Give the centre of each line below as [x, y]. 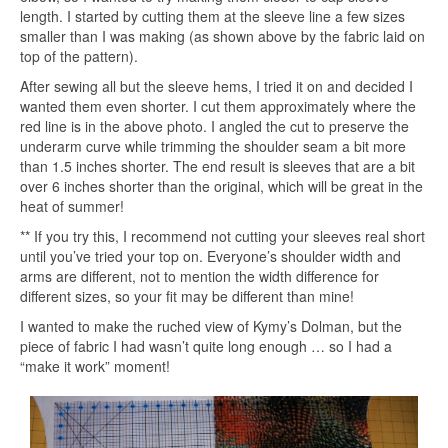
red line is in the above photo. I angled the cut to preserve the [214, 126]
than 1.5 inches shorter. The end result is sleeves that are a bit [217, 166]
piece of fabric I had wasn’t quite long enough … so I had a [206, 346]
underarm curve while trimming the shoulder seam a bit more [213, 146]
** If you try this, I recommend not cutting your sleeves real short [222, 236]
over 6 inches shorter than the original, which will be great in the [221, 186]
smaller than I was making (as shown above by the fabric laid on [222, 36]
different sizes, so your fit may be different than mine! [187, 296]
